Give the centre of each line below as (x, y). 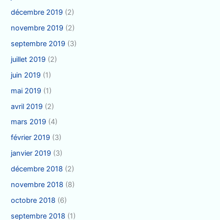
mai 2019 (26, 91)
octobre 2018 (33, 201)
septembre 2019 (38, 43)
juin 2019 (26, 75)
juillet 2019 (28, 59)
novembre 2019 (37, 28)
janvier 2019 (31, 153)
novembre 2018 (37, 185)
